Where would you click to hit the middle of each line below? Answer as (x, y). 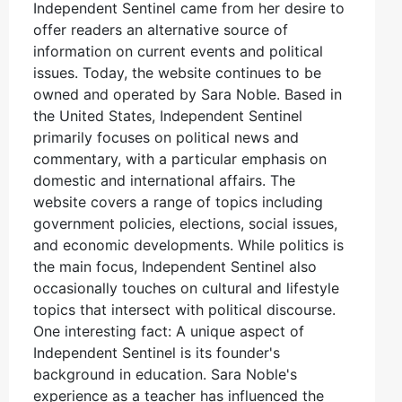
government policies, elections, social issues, (185, 223)
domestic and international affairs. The (164, 180)
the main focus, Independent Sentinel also (175, 266)
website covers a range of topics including (178, 201)
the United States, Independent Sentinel (168, 115)
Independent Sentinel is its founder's (157, 352)
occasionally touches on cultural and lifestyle (186, 288)
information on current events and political (178, 51)
